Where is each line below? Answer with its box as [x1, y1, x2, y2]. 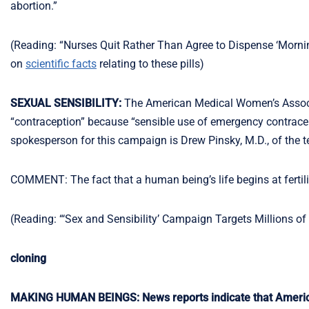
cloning [10, 252, 46, 265]
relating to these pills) [97, 57, 204, 70]
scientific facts [26, 57, 97, 70]
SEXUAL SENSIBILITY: [10, 97, 121, 110]
